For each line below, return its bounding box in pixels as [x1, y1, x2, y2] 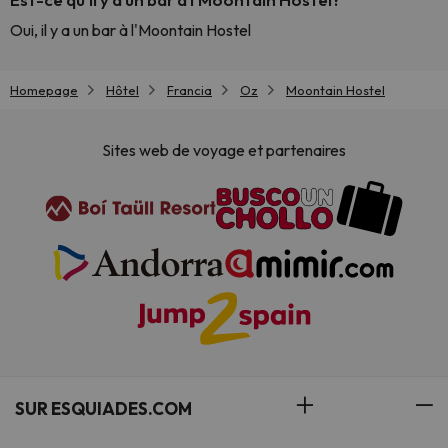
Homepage [10, 82, 78, 98]
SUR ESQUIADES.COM [15, 398, 192, 420]
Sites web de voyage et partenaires [102, 140, 346, 161]
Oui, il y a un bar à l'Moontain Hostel [10, 20, 251, 40]
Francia [167, 82, 212, 98]
